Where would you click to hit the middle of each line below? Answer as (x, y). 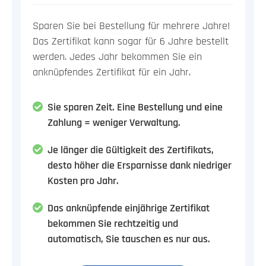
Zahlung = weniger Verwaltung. (114, 123)
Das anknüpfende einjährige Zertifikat (129, 208)
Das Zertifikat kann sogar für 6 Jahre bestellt (131, 41)
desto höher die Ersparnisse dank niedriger (140, 165)
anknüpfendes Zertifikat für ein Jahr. (112, 72)
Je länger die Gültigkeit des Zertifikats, (131, 150)
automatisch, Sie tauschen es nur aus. (129, 239)
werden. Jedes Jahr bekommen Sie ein (117, 57)
